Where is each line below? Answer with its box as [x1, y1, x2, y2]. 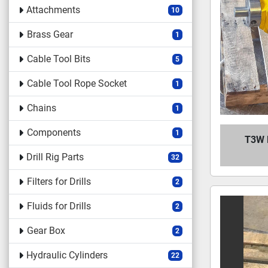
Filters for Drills [26, 176, 91, 187]
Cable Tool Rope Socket [26, 78, 127, 89]
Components [26, 127, 81, 138]
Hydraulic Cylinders [26, 249, 108, 261]
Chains [26, 102, 56, 114]
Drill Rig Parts [26, 151, 84, 163]
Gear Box [26, 225, 65, 236]
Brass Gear [26, 29, 73, 40]
